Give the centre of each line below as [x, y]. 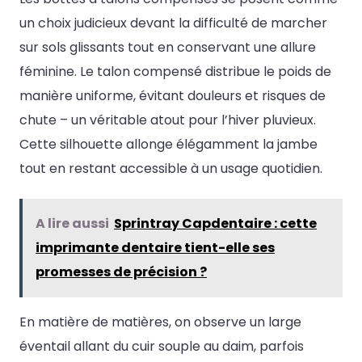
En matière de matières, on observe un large [160, 322]
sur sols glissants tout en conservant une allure [168, 48]
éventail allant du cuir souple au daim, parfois [162, 346]
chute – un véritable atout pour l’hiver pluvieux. [168, 120]
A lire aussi [72, 223]
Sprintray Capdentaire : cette [215, 223]
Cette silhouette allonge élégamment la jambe [168, 145]
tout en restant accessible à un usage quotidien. [171, 169]
